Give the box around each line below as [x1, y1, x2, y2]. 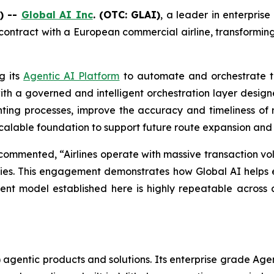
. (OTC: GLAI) [92, 8, 161, 21]
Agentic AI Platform [23, 69, 120, 82]
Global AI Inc [21, 8, 93, 21]
